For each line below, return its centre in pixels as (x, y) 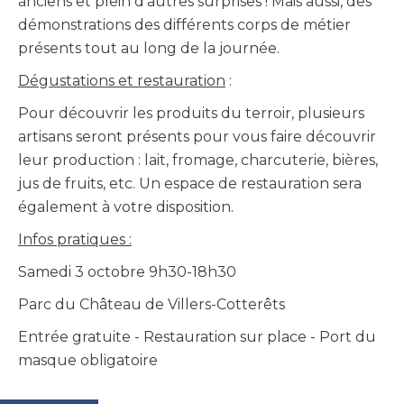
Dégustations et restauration (122, 81)
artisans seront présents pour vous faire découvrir (197, 137)
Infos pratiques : (75, 240)
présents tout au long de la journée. (149, 49)
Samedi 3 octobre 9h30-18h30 (127, 272)
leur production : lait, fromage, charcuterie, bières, (198, 161)
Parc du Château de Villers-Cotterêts (151, 305)
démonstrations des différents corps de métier (184, 25)
